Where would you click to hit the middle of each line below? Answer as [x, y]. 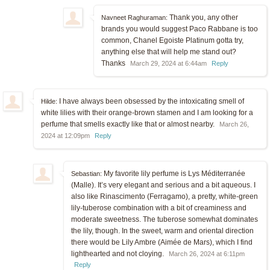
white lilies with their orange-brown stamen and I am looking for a [147, 112]
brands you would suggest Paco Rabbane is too [180, 29]
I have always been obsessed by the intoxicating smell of [151, 101]
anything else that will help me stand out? [169, 52]
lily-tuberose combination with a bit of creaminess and [159, 208]
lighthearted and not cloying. [118, 253]
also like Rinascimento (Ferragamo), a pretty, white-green [165, 196]
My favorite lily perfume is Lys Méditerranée [174, 173]
